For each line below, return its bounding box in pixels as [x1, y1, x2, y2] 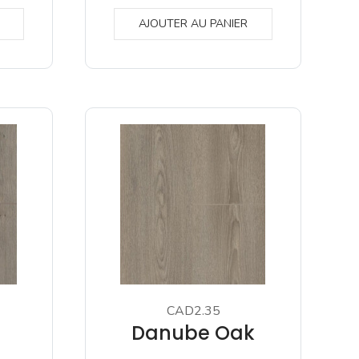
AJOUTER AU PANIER [139, 16, 248, 31]
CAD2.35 [166, 302, 220, 320]
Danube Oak [131, 320, 255, 346]
